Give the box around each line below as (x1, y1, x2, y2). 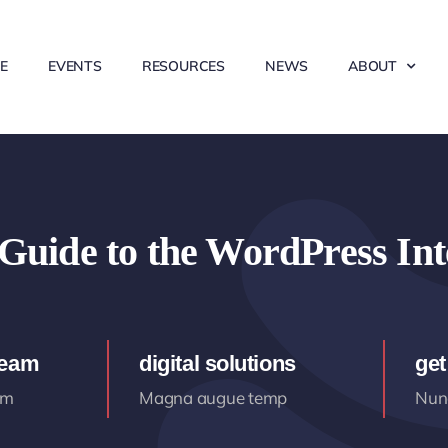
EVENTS (48, 56, 102, 75)
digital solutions (139, 351, 296, 376)
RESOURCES (141, 56, 225, 75)
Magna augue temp (139, 387, 288, 408)
